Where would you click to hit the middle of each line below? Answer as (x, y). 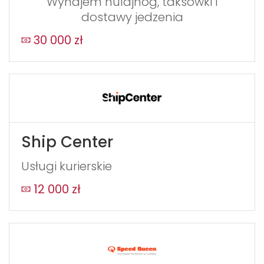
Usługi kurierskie (67, 166)
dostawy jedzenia (132, 17)
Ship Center (67, 142)
